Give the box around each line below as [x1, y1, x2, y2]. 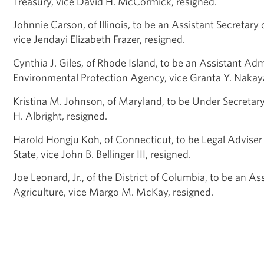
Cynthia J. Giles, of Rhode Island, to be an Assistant [13, 56, 244, 70]
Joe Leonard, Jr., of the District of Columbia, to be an [13, 170, 249, 184]
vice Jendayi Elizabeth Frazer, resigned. [13, 32, 185, 46]
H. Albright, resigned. [13, 108, 107, 122]
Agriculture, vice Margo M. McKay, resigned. [13, 185, 213, 199]
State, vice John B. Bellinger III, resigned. [13, 147, 191, 160]
